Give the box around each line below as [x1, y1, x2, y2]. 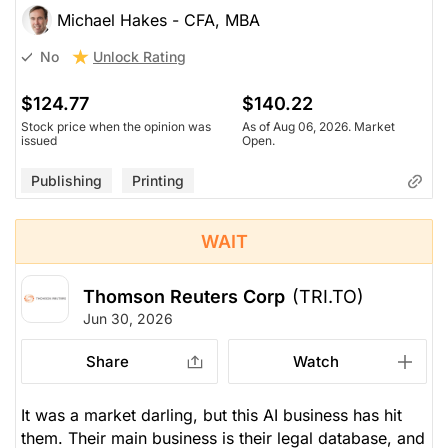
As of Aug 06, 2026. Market [241, 118, 395, 134]
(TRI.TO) [292, 285, 364, 307]
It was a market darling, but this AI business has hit [21, 404, 402, 425]
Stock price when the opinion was [21, 118, 211, 134]
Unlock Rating [93, 47, 186, 65]
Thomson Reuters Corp [83, 285, 285, 307]
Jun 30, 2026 [83, 309, 173, 327]
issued [21, 132, 57, 148]
